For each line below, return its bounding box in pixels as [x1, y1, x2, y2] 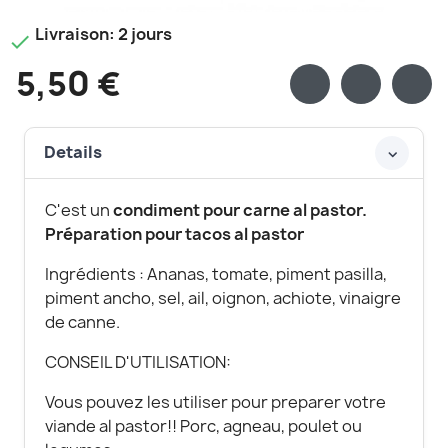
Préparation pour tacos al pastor [45, 222, 304, 245]
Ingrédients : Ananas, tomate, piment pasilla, [45, 262, 387, 285]
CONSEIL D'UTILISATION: [45, 350, 234, 373]
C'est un [45, 198, 113, 221]
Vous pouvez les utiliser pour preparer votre [45, 390, 386, 413]
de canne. [45, 310, 123, 333]
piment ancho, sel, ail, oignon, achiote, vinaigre [45, 286, 401, 309]
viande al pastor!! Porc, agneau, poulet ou [45, 414, 362, 437]
